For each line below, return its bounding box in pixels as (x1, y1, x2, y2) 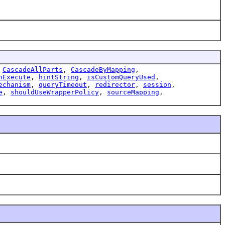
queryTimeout (39, 80, 87, 88)
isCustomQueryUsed (87, 73, 155, 81)
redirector (95, 80, 135, 88)
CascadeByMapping (71, 65, 135, 73)
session (143, 80, 171, 88)
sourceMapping (107, 88, 159, 96)
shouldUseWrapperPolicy (11, 88, 99, 96)
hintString (39, 73, 79, 81)
